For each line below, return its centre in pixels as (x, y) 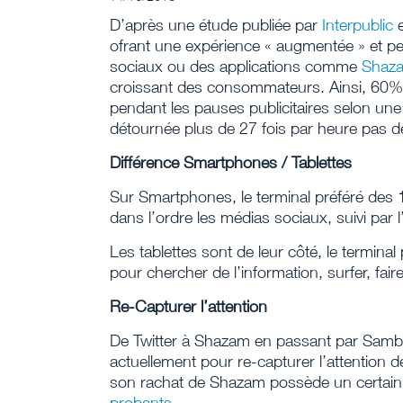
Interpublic (358, 25)
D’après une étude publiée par (216, 25)
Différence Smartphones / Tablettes (231, 162)
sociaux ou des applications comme (236, 66)
